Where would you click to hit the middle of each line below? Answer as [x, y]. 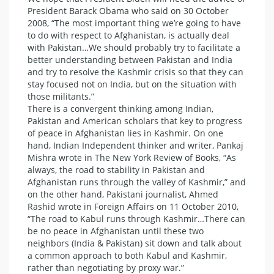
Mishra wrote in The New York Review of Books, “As [132, 158]
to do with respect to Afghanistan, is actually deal [128, 35]
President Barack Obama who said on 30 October [128, 11]
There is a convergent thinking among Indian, [120, 109]
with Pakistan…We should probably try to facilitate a [134, 48]
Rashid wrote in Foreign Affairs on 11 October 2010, [133, 207]
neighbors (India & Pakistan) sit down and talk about [135, 243]
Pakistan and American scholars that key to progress [135, 121]
